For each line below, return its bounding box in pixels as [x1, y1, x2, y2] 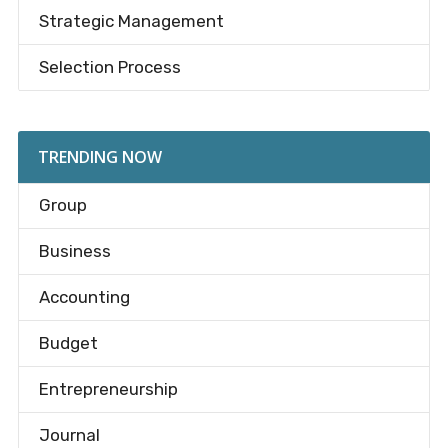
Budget [38, 333, 98, 354]
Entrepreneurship [38, 379, 178, 400]
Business [38, 241, 111, 262]
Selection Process [38, 57, 181, 78]
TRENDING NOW [37, 146, 162, 169]
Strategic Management [38, 11, 224, 32]
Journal [38, 425, 100, 446]
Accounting [38, 287, 130, 308]
